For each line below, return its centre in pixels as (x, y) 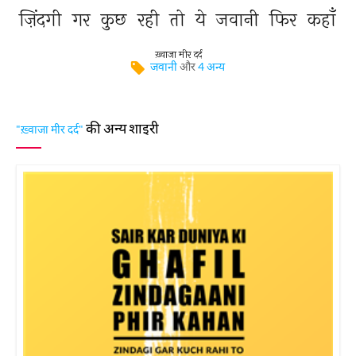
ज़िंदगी (43, 19)
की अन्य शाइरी (121, 128)
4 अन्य (211, 66)
